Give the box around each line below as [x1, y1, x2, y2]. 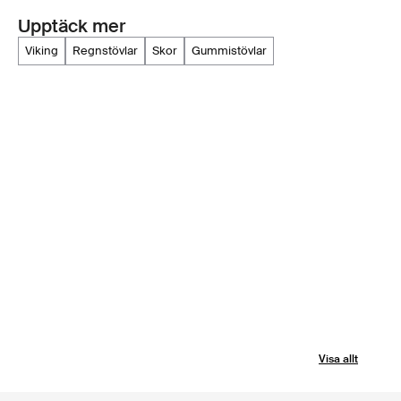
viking [32, 43, 58, 59]
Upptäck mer [18, 14, 125, 38]
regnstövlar [81, 43, 138, 59]
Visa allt [319, 352, 358, 367]
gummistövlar [200, 43, 267, 59]
